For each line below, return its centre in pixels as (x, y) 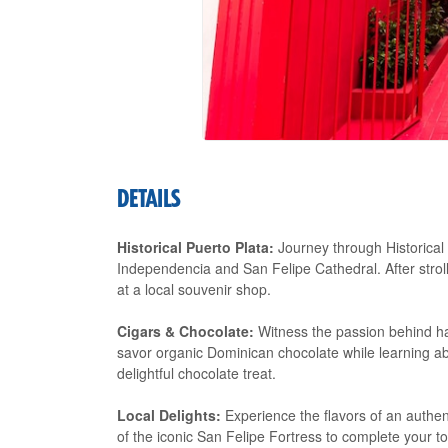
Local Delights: (169, 415)
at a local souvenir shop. (194, 289)
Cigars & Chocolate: (185, 331)
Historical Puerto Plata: (195, 247)
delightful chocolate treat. (196, 373)
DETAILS (149, 200)
